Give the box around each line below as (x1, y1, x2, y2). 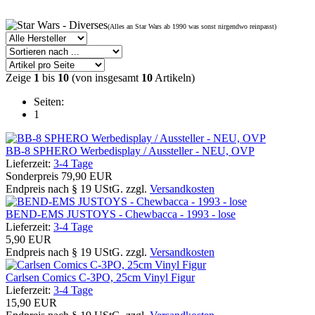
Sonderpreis (6, 169, 58, 182)
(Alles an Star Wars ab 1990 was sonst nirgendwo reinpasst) (108, 22, 276, 30)
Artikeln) (153, 71, 195, 84)
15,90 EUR (6, 296, 57, 309)
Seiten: (34, 95, 64, 108)
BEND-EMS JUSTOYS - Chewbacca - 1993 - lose (6, 207, 236, 220)
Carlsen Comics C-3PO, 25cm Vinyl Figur (6, 271, 195, 283)
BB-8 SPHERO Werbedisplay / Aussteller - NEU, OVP (6, 144, 255, 157)
